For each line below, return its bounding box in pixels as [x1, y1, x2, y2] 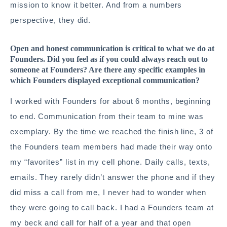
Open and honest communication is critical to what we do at [10, 44, 214, 53]
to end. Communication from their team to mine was [10, 112, 204, 121]
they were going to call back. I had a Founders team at [10, 203, 214, 212]
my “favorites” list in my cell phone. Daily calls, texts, [10, 158, 210, 166]
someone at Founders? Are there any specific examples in [10, 65, 205, 74]
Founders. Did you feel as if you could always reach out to [10, 55, 208, 63]
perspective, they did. [10, 16, 91, 24]
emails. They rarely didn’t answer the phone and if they [10, 173, 215, 181]
